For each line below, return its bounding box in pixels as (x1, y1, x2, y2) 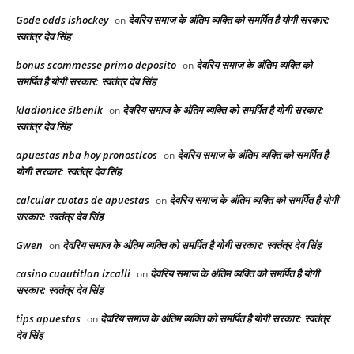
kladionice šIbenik (16, 103, 103, 118)
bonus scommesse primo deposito (16, 58, 176, 73)
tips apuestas (16, 311, 81, 326)
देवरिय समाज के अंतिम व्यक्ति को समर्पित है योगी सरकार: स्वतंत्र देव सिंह (62, 238, 321, 253)
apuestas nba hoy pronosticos (16, 148, 157, 163)
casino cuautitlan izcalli (16, 266, 130, 281)
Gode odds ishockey (16, 13, 108, 28)
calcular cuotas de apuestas (16, 193, 149, 208)
